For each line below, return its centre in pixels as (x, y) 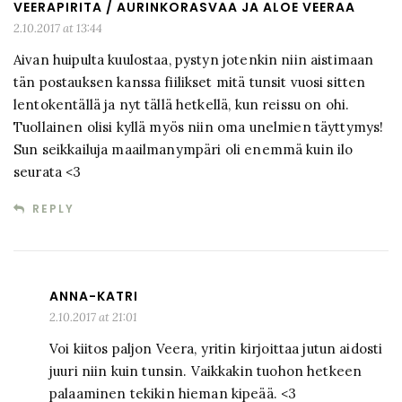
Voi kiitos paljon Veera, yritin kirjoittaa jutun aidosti (216, 349)
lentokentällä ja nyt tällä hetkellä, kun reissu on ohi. (182, 105)
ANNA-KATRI (94, 297)
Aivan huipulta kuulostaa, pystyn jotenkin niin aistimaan (194, 60)
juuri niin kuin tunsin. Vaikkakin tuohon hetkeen (206, 371)
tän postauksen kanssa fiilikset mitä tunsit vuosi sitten (190, 83)
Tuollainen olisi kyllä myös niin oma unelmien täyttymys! (199, 127)
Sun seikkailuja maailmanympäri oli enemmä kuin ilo (184, 150)
